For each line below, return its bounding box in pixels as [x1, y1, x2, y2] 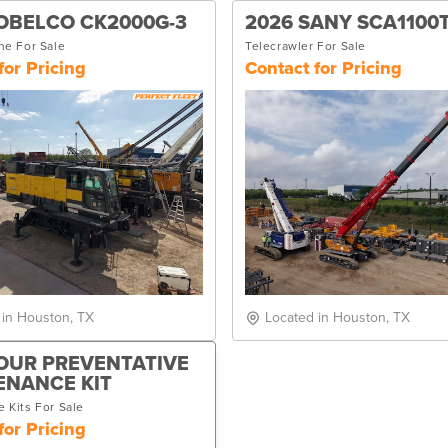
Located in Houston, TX [265, 309, 410, 326]
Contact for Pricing [245, 56, 402, 79]
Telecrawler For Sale [245, 38, 366, 53]
